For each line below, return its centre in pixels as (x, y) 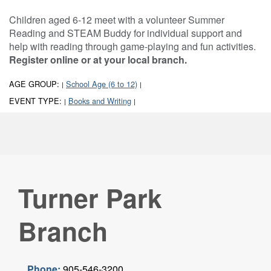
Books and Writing (100, 101)
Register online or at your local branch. (98, 60)
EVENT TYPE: (37, 101)
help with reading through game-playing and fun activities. (132, 47)
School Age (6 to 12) (102, 84)
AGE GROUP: (35, 84)
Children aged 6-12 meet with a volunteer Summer (117, 20)
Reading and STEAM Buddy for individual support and (126, 33)
